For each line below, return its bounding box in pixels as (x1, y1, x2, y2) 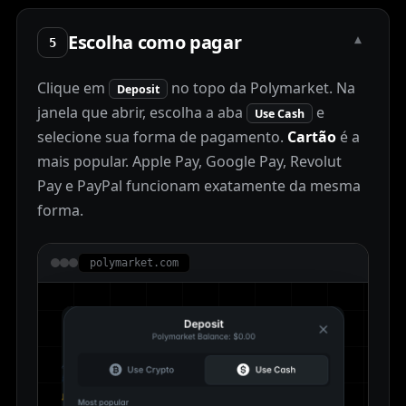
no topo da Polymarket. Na (168, 77, 355, 98)
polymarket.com (90, 256, 179, 269)
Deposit (117, 81, 159, 97)
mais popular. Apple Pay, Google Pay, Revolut (37, 150, 342, 171)
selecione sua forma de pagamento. (37, 126, 287, 147)
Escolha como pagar (68, 29, 242, 54)
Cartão (287, 126, 336, 147)
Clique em (37, 77, 109, 98)
